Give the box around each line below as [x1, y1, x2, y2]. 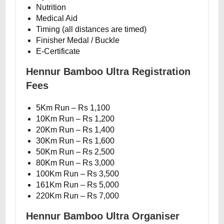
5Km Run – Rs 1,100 [36, 103, 110, 112]
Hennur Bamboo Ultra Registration [26, 66, 191, 77]
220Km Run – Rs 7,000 [36, 191, 119, 200]
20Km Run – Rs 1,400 [36, 125, 115, 134]
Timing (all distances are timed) [36, 25, 147, 33]
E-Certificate [36, 47, 80, 55]
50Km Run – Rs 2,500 [36, 147, 115, 156]
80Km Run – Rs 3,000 [36, 158, 115, 167]
